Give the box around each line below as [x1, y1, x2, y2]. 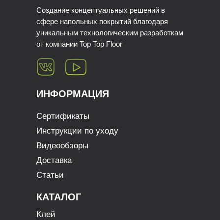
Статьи [36, 170, 64, 180]
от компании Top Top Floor [36, 39, 122, 48]
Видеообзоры [36, 140, 88, 150]
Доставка [36, 155, 72, 165]
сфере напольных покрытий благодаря [36, 17, 168, 26]
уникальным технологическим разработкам [36, 28, 183, 37]
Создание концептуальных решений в [36, 5, 165, 14]
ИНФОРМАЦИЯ [36, 88, 109, 99]
